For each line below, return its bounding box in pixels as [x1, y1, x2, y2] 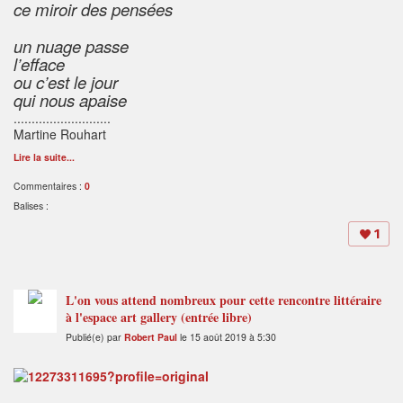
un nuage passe [13, 34, 129, 58]
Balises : [13, 199, 49, 213]
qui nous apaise [13, 88, 127, 112]
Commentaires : [13, 179, 85, 193]
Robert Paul [124, 330, 177, 345]
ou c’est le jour [13, 70, 118, 94]
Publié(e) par [66, 330, 124, 345]
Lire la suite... [13, 150, 75, 165]
